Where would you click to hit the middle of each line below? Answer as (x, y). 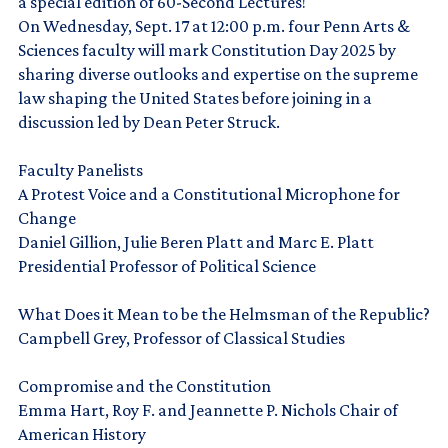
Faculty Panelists (80, 169)
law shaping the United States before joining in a (195, 97)
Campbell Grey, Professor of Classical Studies (181, 337)
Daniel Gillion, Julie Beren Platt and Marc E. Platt (196, 241)
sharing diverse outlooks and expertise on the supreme (218, 73)
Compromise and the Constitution (144, 385)
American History (82, 433)
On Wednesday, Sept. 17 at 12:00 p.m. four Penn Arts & (214, 25)
